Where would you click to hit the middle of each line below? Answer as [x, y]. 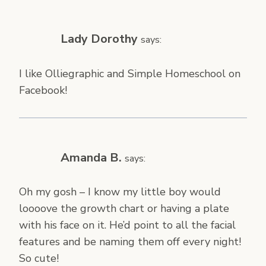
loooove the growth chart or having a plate [124, 209]
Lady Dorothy [99, 39]
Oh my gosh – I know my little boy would [120, 192]
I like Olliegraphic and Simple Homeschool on [130, 73]
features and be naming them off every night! [130, 242]
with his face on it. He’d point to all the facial [127, 225]
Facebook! [43, 90]
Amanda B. [91, 157]
